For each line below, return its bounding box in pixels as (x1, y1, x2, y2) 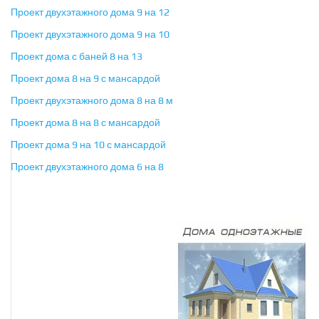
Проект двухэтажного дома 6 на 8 (11, 161, 164, 173)
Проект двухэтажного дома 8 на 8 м (11, 95, 173, 107)
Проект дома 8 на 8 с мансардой (11, 117, 160, 129)
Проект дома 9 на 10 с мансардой (11, 139, 166, 151)
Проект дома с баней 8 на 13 (11, 51, 142, 63)
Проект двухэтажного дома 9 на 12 (11, 6, 169, 19)
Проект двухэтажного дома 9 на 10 (11, 28, 169, 41)
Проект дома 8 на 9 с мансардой (11, 73, 160, 85)
